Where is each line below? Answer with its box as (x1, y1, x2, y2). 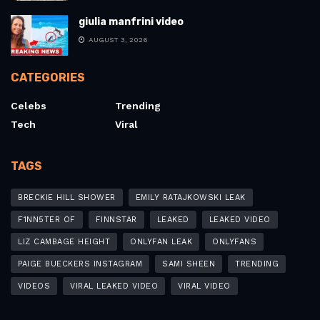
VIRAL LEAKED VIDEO (70, 281, 158, 291)
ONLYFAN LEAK (130, 237, 192, 247)
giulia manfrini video (79, 16, 184, 29)
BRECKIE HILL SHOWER (18, 193, 116, 203)
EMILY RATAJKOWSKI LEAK (135, 193, 246, 203)
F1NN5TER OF (18, 215, 76, 225)
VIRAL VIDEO (178, 281, 231, 291)
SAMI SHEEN (162, 259, 215, 269)
